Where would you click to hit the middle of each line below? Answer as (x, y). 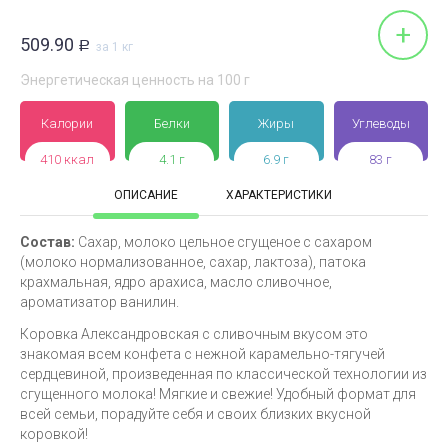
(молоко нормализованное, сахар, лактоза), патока (193, 262)
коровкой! (54, 434)
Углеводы (380, 123)
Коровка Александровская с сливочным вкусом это (194, 334)
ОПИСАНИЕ (146, 195)
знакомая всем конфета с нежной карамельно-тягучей (202, 354)
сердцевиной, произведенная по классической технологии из (223, 374)
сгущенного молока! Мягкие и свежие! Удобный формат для (218, 394)
